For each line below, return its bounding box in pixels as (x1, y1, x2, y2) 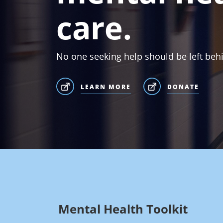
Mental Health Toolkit (58, 201, 188, 218)
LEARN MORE (80, 82, 131, 91)
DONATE (167, 82, 200, 91)
